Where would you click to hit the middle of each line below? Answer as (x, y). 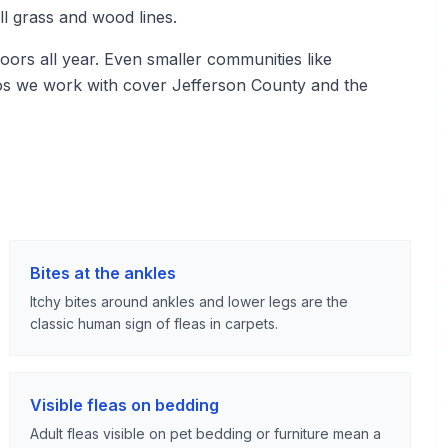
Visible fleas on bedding (125, 405)
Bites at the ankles (103, 273)
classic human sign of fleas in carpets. (154, 323)
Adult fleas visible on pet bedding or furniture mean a (206, 433)
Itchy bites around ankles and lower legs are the (189, 301)
